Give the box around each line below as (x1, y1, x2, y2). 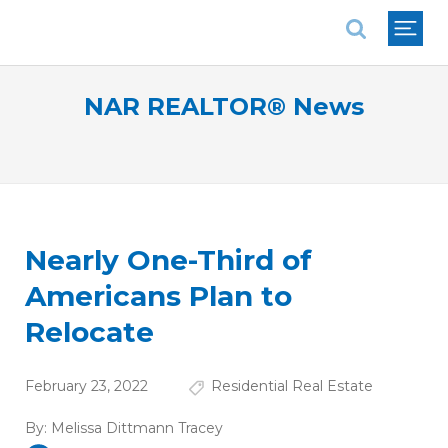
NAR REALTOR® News (84, 92, 364, 121)
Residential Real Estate (210, 377, 373, 396)
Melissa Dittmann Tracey (51, 419, 223, 438)
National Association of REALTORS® (24, 5, 308, 24)
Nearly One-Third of (25, 243, 312, 278)
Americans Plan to (25, 279, 292, 314)
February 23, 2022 (25, 377, 148, 396)
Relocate (25, 315, 154, 350)
